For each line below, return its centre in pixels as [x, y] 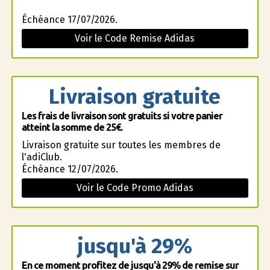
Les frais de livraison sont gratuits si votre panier [122, 116]
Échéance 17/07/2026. [69, 20]
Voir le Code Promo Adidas [135, 188]
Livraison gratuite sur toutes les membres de [121, 145]
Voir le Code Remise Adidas [135, 38]
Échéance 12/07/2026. [70, 169]
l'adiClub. [42, 157]
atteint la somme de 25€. [72, 127]
